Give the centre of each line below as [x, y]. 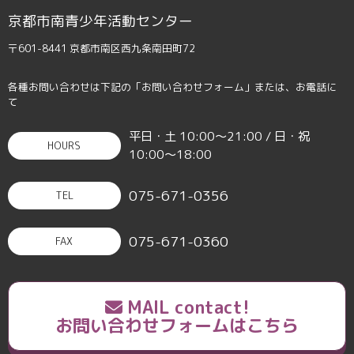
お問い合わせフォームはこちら [177, 325]
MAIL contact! [186, 307]
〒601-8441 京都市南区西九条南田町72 [101, 49]
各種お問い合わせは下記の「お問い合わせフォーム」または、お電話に [172, 87]
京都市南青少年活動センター [100, 21]
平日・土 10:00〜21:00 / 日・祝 [219, 136]
